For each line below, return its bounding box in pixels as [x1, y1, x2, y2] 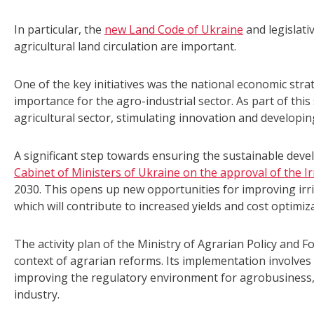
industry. [14, 287, 60, 303]
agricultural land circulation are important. [14, 39, 236, 55]
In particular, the [14, 22, 104, 38]
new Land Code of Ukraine [104, 22, 243, 38]
